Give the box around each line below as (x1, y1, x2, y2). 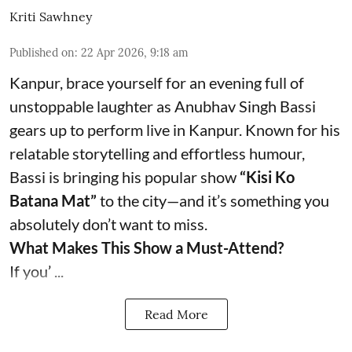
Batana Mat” (9, 190, 97, 210)
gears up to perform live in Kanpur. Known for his (9, 119, 340, 139)
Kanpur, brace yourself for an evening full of (9, 72, 304, 92)
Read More (144, 306, 208, 322)
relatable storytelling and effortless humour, (9, 143, 305, 163)
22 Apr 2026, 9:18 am (81, 45, 189, 60)
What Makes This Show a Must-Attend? (9, 237, 284, 257)
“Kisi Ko (240, 167, 295, 186)
